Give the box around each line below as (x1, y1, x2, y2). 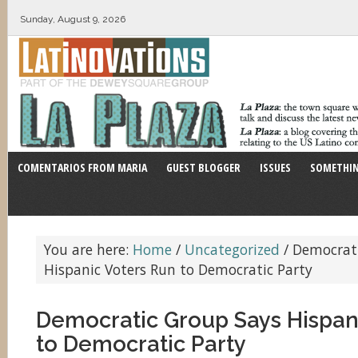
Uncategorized (185, 240, 280, 259)
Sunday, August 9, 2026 (20, 14, 125, 25)
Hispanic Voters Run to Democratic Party (44, 260, 312, 279)
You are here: (44, 240, 133, 259)
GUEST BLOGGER (166, 160, 241, 175)
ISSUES (260, 160, 291, 175)
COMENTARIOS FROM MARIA (18, 160, 147, 175)
